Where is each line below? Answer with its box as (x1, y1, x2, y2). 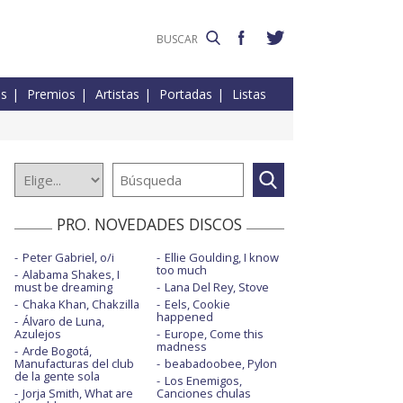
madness (156, 338, 207, 355)
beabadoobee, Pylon (164, 355, 277, 372)
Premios (27, 85, 76, 103)
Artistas (95, 85, 139, 103)
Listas (232, 85, 266, 103)
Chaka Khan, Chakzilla (22, 296, 139, 313)
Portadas (159, 85, 212, 103)
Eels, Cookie (164, 296, 230, 313)
